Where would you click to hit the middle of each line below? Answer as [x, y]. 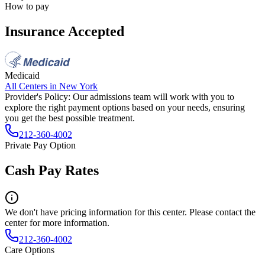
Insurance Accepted [64, 31]
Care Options [30, 250]
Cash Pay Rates [52, 170]
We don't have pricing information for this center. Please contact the [130, 212]
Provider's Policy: [38, 96]
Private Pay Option [40, 145]
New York [78, 86]
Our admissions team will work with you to [153, 96]
